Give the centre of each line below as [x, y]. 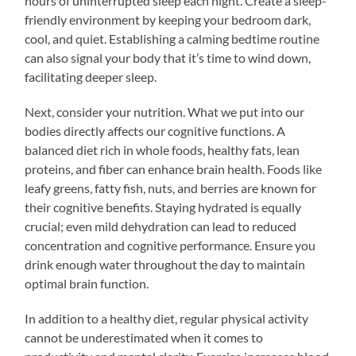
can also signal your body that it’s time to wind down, [168, 57]
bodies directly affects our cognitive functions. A [155, 130]
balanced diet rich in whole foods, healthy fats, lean [163, 149]
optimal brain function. [87, 283]
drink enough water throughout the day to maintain [165, 264]
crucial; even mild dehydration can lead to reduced [161, 226]
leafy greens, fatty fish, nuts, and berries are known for [171, 188]
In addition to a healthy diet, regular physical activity [167, 318]
